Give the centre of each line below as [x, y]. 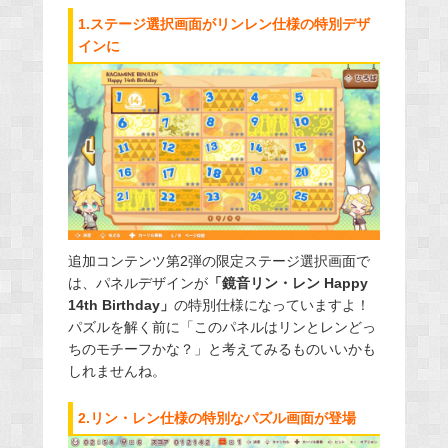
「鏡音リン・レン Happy [287, 283]
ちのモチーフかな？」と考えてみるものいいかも [221, 349]
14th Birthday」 [120, 305]
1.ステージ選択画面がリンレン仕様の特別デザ [223, 24]
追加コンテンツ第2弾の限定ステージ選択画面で [218, 261]
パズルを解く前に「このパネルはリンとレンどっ [221, 327]
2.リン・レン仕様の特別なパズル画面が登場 [216, 418]
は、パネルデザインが [137, 283]
